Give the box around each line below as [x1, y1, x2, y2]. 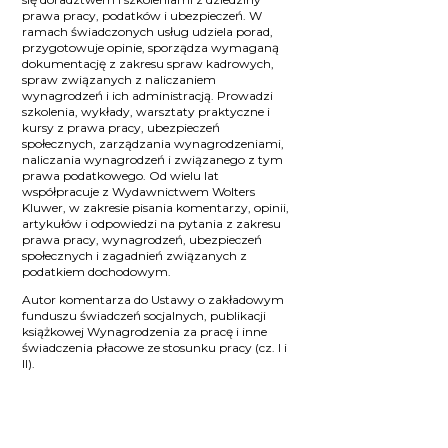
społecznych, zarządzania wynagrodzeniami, [22, 135, 285, 151]
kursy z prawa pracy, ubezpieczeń [22, 119, 221, 135]
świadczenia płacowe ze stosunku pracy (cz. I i [22, 339, 288, 355]
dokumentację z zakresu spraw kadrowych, [22, 55, 275, 71]
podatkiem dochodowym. [22, 263, 172, 279]
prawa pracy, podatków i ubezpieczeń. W [22, 7, 263, 23]
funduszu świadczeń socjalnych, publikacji [22, 307, 267, 323]
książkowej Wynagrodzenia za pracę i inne [22, 323, 268, 339]
